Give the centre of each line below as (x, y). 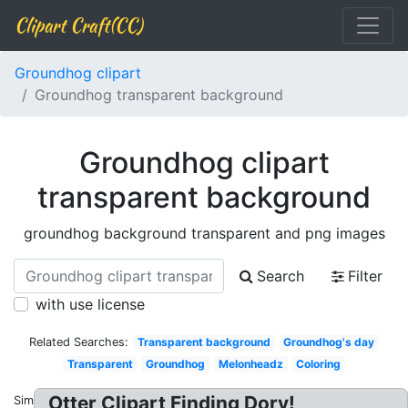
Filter (365, 276)
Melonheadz (250, 364)
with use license (90, 304)
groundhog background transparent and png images (204, 233)
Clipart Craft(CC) (78, 25)
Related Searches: (78, 342)
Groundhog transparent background (159, 95)
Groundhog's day (329, 342)
